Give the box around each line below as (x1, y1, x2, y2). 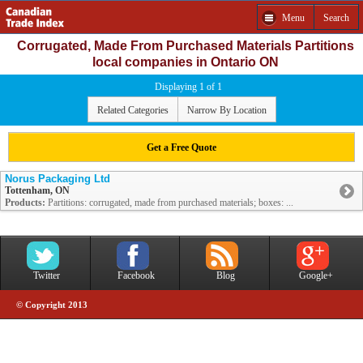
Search (323, 11, 349, 23)
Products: (5, 197, 45, 209)
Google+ (299, 270, 333, 282)
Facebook (117, 270, 155, 282)
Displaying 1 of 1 (154, 81, 222, 92)
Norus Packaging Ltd (5, 173, 110, 186)
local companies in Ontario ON (92, 55, 279, 69)
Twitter (32, 270, 60, 282)
